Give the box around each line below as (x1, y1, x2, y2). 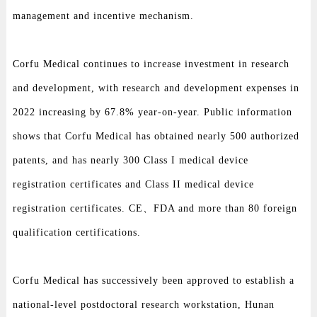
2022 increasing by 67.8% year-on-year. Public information (12, 106, 292, 117)
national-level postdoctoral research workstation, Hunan (12, 299, 275, 310)
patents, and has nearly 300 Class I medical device (12, 154, 248, 166)
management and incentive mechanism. (12, 10, 194, 21)
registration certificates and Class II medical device (12, 178, 254, 190)
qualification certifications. (12, 226, 141, 238)
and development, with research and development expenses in (12, 82, 299, 93)
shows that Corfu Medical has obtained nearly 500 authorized (12, 130, 299, 142)
